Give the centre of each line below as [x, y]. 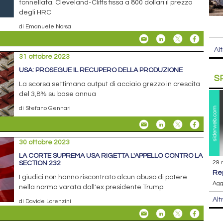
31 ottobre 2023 [45, 56]
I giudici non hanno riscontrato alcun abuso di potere [103, 177]
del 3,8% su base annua [58, 94]
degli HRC [35, 12]
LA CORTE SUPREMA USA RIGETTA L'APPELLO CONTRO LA [111, 156]
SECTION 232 [40, 164]
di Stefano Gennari [45, 108]
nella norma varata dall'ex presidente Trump [91, 187]
